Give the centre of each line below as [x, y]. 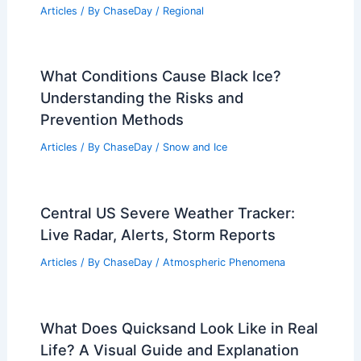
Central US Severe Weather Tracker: [167, 213]
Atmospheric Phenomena [224, 263]
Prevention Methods [112, 120]
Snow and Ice [195, 147]
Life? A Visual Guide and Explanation [169, 349]
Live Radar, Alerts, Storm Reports [158, 235]
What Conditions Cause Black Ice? [160, 76]
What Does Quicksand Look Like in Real [179, 328]
